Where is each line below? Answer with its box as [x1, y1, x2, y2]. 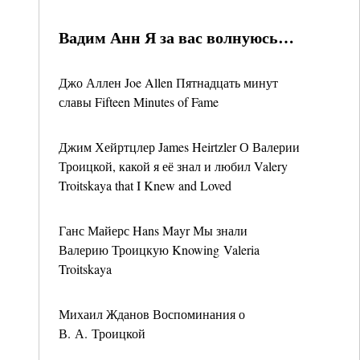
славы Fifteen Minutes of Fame [59, 93, 219, 110]
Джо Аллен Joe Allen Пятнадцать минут [59, 74, 278, 91]
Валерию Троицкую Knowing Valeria [59, 241, 260, 258]
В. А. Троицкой [59, 325, 145, 342]
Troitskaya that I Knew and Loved [59, 177, 231, 194]
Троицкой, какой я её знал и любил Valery [59, 157, 288, 174]
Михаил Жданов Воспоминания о [59, 305, 245, 322]
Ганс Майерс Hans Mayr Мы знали [59, 222, 247, 239]
